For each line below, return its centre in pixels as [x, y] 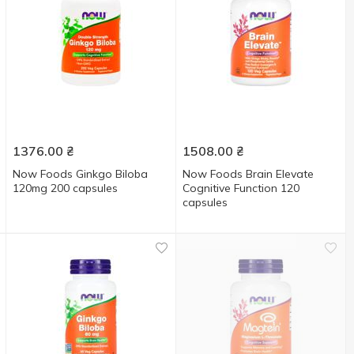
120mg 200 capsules [66, 188]
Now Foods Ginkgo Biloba [81, 174]
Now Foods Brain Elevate [249, 174]
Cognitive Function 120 [241, 188]
